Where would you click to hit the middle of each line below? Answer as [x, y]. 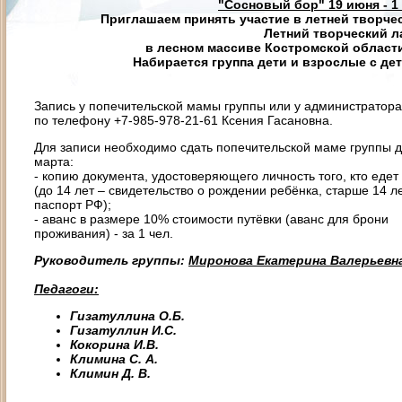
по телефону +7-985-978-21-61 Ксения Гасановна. [184, 120]
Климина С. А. [114, 359]
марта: [54, 162]
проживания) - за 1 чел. [104, 233]
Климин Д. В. [110, 373]
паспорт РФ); [73, 205]
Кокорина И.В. [114, 345]
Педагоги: [66, 289]
